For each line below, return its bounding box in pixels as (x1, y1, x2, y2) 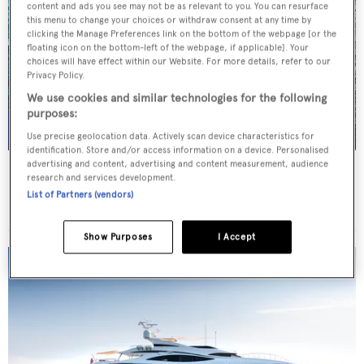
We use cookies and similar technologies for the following (27, 91, 327, 106)
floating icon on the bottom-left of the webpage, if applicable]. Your (27, 41, 310, 54)
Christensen (16, 183, 87, 198)
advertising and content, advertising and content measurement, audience (27, 158, 329, 170)
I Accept (218, 231, 256, 243)
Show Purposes (83, 231, 153, 243)
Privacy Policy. (27, 69, 85, 81)
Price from (16, 202, 80, 218)
